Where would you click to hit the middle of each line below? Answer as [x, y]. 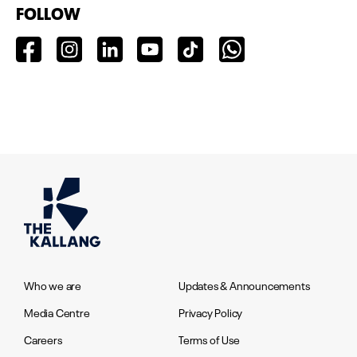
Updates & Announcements [244, 285]
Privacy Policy [211, 312]
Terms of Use [209, 339]
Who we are [53, 285]
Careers [43, 339]
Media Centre [57, 312]
